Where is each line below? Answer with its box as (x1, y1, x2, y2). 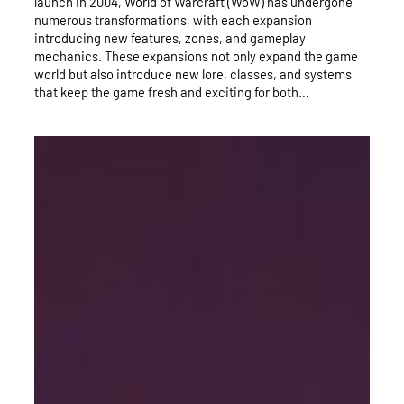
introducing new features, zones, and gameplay (34, 30, 306, 47)
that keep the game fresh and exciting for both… (34, 84, 309, 101)
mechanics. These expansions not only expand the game (34, 48, 358, 65)
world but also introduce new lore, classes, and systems (34, 66, 352, 83)
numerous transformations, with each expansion (34, 12, 312, 29)
